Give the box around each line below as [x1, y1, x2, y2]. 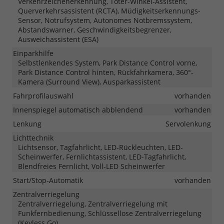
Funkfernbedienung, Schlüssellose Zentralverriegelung [18, 208, 201, 218]
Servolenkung [165, 119, 211, 129]
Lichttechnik [13, 133, 53, 143]
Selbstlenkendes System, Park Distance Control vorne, [18, 58, 197, 68]
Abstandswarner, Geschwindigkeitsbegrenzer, [18, 25, 171, 35]
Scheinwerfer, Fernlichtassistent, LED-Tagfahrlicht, [18, 152, 186, 162]
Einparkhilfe [13, 48, 53, 58]
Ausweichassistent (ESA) [18, 34, 98, 44]
